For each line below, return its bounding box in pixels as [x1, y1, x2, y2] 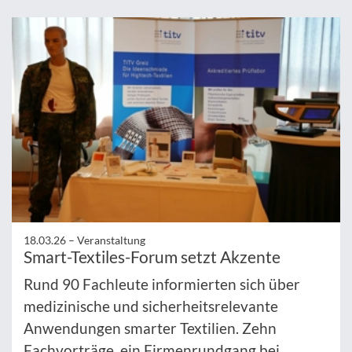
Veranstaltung [77, 233, 145, 247]
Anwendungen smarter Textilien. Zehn [24, 319, 277, 338]
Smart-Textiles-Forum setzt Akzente [24, 247, 280, 267]
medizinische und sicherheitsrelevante [24, 297, 278, 316]
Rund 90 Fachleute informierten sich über [24, 275, 300, 294]
